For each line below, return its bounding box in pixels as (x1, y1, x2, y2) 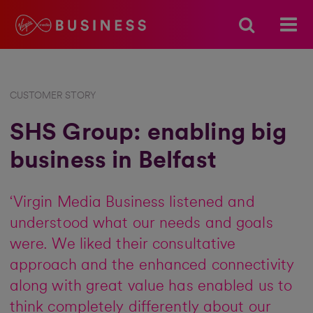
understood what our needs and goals (9, 215, 273, 231)
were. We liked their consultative (9, 236, 236, 252)
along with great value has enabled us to (9, 278, 293, 294)
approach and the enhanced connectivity (9, 257, 294, 273)
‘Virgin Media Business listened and (9, 194, 255, 210)
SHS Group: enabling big (9, 120, 286, 145)
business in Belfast (9, 148, 217, 173)
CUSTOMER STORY (9, 91, 96, 101)
